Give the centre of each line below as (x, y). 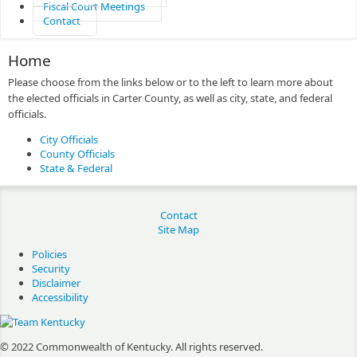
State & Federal (76, 168)
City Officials (69, 139)
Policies (49, 254)
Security (51, 269)
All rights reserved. (219, 347)
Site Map (178, 229)
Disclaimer (56, 283)
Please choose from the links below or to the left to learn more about (171, 82)
